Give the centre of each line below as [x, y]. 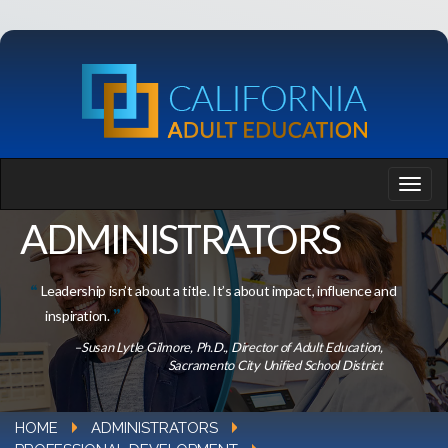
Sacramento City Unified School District [275, 365]
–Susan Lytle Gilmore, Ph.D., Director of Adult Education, [228, 347]
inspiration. [77, 315]
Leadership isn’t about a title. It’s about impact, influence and [218, 290]
